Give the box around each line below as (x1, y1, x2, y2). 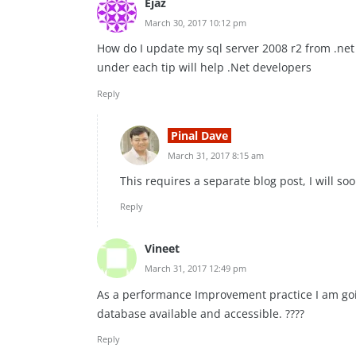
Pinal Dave (171, 127, 229, 143)
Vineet (145, 241, 180, 257)
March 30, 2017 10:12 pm (145, 16, 246, 29)
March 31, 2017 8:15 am (168, 149, 264, 161)
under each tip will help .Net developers (97, 60, 311, 75)
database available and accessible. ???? (97, 305, 304, 321)
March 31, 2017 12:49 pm (145, 262, 246, 275)
